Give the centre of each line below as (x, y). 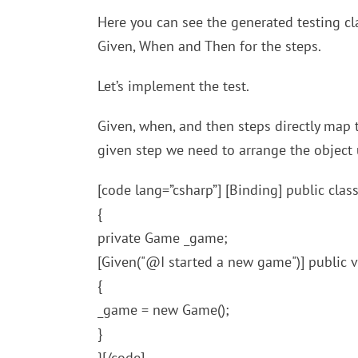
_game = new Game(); (163, 310)
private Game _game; (163, 238)
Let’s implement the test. (173, 86)
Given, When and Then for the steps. (209, 46)
